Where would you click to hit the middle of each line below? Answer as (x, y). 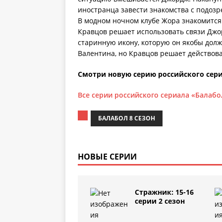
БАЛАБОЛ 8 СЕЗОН (127, 118)
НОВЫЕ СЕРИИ (107, 157)
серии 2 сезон (160, 201)
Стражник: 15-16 (164, 192)
